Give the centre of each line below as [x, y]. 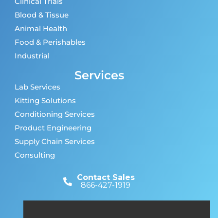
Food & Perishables [50, 42]
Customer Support [106, 204]
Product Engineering [53, 128]
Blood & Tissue [42, 15]
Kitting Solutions [45, 101]
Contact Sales [106, 178]
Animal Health [41, 29]
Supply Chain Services [55, 142]
